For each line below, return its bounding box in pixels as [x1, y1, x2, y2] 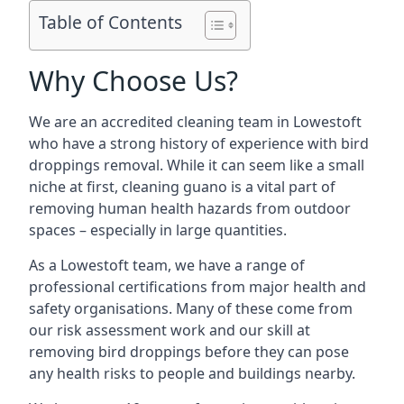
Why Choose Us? [29, 62, 238, 99]
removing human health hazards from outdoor [29, 198, 351, 218]
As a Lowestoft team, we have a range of [29, 255, 305, 275]
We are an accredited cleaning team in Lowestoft [29, 112, 362, 132]
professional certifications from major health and [29, 277, 366, 297]
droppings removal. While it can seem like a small [29, 155, 364, 175]
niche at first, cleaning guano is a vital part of [29, 177, 335, 197]
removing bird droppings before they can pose [29, 342, 349, 362]
